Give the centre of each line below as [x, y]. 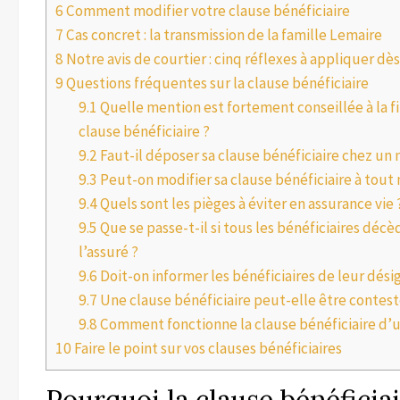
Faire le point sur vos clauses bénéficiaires [207, 348]
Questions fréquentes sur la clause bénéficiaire [216, 83]
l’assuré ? [108, 251]
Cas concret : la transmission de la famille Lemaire [223, 34]
